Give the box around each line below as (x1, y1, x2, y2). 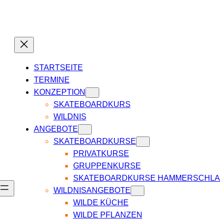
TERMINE (33, 76, 70, 84)
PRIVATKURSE (73, 149, 129, 158)
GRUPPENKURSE (73, 162, 141, 170)
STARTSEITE (33, 63, 83, 72)
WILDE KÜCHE (73, 198, 129, 207)
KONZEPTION (33, 88, 85, 97)
